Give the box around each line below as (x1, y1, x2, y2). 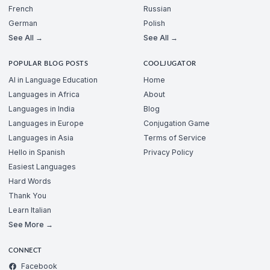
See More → (8, 219, 53, 229)
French (8, 4, 33, 14)
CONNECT (8, 247, 42, 254)
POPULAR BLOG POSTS (8, 61, 89, 67)
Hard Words (8, 176, 51, 186)
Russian (143, 4, 171, 14)
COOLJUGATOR (143, 61, 196, 67)
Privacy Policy (143, 147, 193, 157)
